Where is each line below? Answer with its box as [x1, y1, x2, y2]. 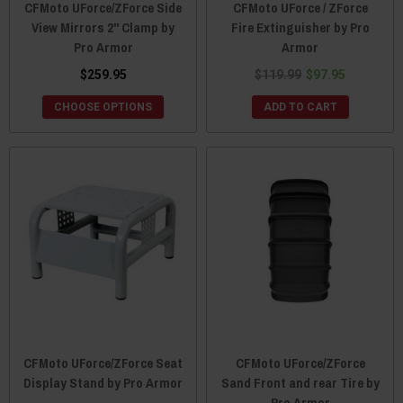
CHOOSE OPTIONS [54, 101, 152, 113]
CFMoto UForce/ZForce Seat [23, 354, 183, 372]
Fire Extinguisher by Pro [230, 18, 370, 37]
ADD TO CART [263, 101, 337, 113]
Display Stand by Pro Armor [23, 373, 183, 392]
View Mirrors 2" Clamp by [31, 18, 175, 37]
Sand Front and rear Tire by [220, 373, 380, 392]
